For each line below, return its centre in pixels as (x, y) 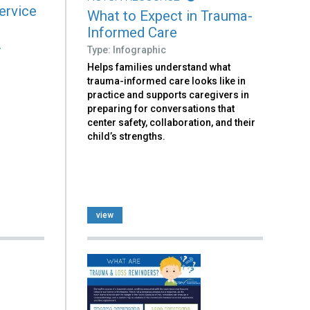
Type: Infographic (127, 49)
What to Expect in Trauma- (170, 16)
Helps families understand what (159, 67)
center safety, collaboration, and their (172, 122)
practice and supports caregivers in (168, 94)
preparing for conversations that (161, 108)
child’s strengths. (127, 136)
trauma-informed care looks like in (167, 81)
